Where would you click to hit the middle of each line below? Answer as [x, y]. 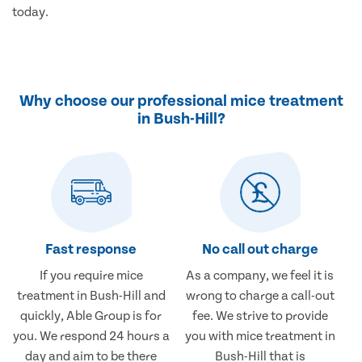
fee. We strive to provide [260, 316]
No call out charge [260, 250]
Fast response [91, 250]
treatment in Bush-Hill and [91, 296]
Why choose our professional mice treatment [181, 101]
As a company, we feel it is [260, 276]
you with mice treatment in [260, 337]
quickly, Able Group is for [91, 316]
